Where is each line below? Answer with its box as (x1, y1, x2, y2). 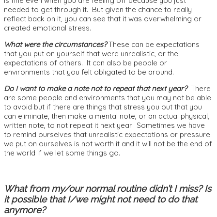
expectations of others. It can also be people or (4, 58, 167, 68)
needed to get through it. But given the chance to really (4, 5, 192, 15)
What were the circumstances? (4, 40, 107, 49)
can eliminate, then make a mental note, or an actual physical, (4, 111, 209, 121)
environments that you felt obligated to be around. (4, 67, 174, 77)
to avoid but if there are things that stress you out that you (4, 102, 202, 112)
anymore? (4, 204, 46, 216)
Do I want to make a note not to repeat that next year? (4, 84, 191, 93)
